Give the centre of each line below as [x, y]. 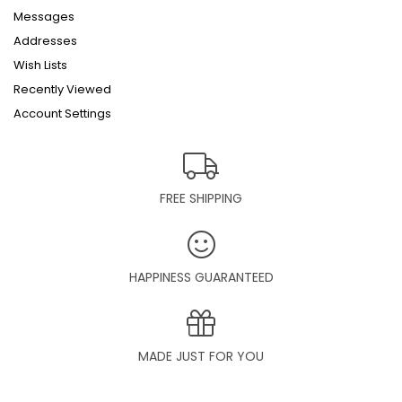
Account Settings [62, 114]
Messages [44, 17]
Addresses [45, 41]
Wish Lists [40, 66]
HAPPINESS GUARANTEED [201, 278]
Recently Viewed [62, 90]
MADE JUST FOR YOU [201, 357]
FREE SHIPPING [201, 199]
